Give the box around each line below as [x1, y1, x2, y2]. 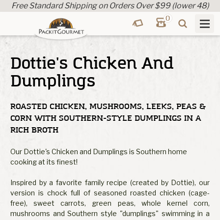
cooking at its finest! [10, 157, 78, 166]
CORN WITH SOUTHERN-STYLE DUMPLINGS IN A [10, 112, 201, 124]
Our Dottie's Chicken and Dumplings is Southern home [10, 147, 187, 156]
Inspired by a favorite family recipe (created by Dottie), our [10, 178, 210, 187]
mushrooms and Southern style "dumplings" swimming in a [10, 209, 210, 218]
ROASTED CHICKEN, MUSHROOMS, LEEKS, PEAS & [10, 101, 206, 112]
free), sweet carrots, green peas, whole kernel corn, [10, 198, 210, 207]
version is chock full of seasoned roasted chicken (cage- [10, 188, 210, 197]
